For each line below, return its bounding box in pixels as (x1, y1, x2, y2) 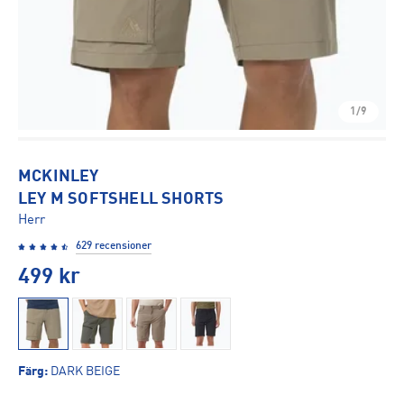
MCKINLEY (18, 169, 99, 185)
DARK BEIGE (50, 365, 120, 378)
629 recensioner (76, 241, 151, 252)
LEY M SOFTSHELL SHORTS (18, 191, 225, 207)
